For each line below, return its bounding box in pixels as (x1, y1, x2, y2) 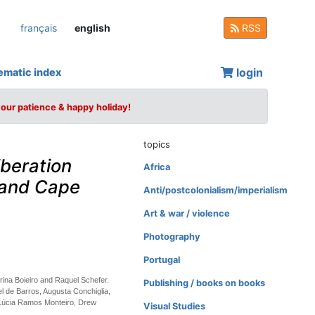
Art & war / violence (143, 208, 231, 219)
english (75, 21, 110, 34)
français (20, 21, 57, 34)
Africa (143, 162, 171, 172)
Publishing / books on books (143, 278, 266, 288)
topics (143, 139, 171, 150)
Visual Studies (143, 301, 206, 311)
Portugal (143, 255, 181, 265)
